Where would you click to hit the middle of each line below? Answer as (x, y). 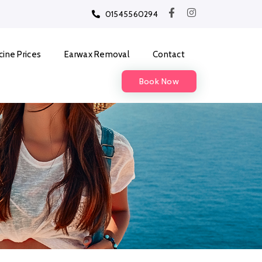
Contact (169, 54)
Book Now (159, 81)
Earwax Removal (97, 54)
